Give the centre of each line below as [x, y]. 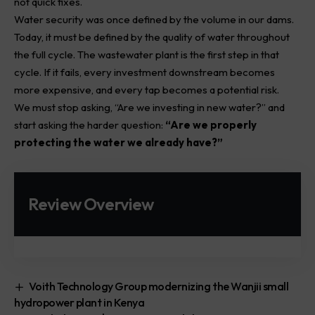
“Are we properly [211, 124]
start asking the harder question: [90, 124]
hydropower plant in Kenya [79, 303]
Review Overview [91, 204]
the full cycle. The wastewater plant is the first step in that [147, 54]
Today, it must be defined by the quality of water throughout [152, 37]
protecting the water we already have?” [118, 142]
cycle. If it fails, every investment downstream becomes [144, 72]
